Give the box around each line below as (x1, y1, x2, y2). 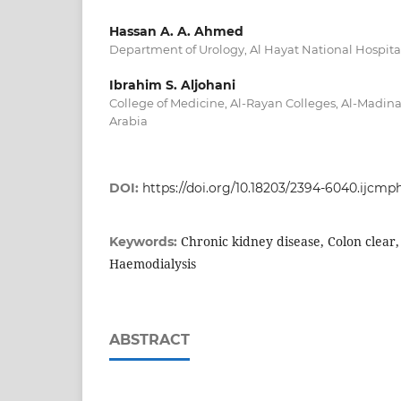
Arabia (109, 114, 148, 129)
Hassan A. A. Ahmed (109, 23, 243, 40)
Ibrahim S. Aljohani (109, 77, 235, 94)
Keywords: (109, 234, 181, 251)
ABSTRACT (109, 331, 190, 349)
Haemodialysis (109, 255, 196, 273)
